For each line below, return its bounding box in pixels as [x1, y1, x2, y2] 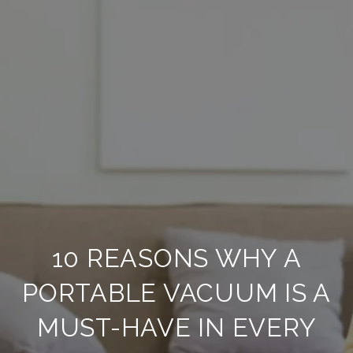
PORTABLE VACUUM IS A [22, 278, 331, 307]
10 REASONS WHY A [51, 243, 302, 273]
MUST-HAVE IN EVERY [36, 313, 317, 342]
